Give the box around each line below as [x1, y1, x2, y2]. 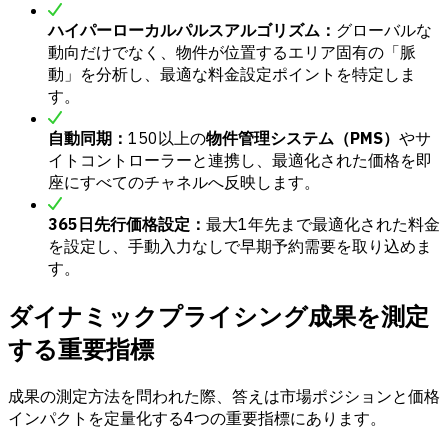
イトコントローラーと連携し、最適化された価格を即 [48, 150, 432, 171]
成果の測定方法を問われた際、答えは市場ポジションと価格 [8, 385, 440, 406]
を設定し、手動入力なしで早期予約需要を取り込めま [48, 236, 432, 257]
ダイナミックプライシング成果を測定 [8, 299, 429, 332]
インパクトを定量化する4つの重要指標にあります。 [8, 407, 386, 428]
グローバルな [336, 20, 432, 41]
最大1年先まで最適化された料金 [206, 214, 440, 235]
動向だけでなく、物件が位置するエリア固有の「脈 [48, 42, 416, 63]
